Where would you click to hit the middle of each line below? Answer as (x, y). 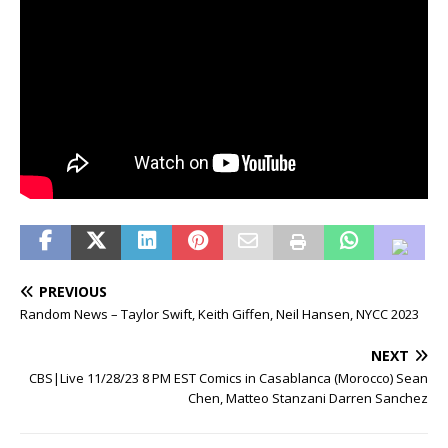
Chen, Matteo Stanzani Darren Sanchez (308, 397)
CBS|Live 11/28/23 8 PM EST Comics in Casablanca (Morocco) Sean (228, 377)
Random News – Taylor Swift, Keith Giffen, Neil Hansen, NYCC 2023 (219, 313)
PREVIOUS (73, 291)
